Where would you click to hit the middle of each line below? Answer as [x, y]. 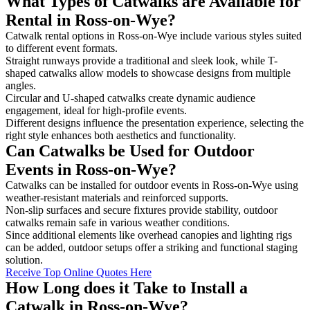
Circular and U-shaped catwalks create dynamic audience [130, 98]
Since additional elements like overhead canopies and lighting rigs [149, 235]
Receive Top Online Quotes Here [79, 272]
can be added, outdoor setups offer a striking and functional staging [152, 247]
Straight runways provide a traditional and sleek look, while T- [142, 60]
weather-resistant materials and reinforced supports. [118, 197]
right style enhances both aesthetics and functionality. [121, 135]
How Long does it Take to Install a [127, 288]
